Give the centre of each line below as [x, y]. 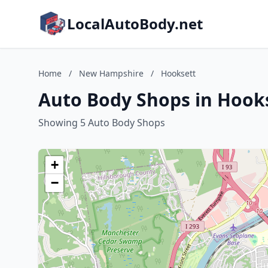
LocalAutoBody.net [135, 24]
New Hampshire [111, 73]
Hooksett [178, 73]
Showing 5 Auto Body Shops [102, 123]
